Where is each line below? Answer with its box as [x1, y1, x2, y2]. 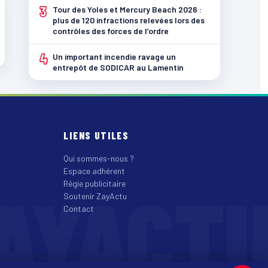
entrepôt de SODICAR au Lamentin [53, 62, 184, 72]
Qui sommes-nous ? [63, 153, 135, 163]
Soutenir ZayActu [63, 191, 127, 201]
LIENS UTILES [63, 129, 129, 141]
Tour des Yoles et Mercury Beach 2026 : [53, 4, 202, 14]
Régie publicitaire [63, 178, 126, 188]
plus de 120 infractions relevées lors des [53, 15, 205, 25]
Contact [63, 203, 95, 214]
